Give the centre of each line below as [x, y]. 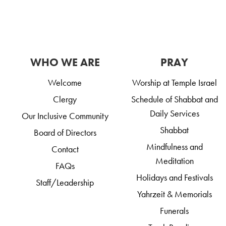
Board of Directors [65, 133]
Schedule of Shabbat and [174, 99]
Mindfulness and [174, 147]
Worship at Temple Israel [174, 83]
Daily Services [174, 114]
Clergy [65, 99]
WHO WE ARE [65, 63]
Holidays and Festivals [174, 178]
